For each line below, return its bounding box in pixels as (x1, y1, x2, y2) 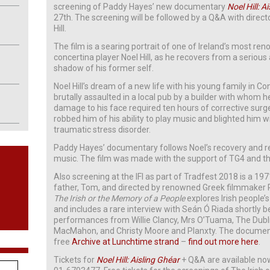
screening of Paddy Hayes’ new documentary (54, 2, 228, 12)
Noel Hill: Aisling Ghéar (96, 255, 180, 265)
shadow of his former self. (54, 63, 154, 74)
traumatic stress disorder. (54, 125, 151, 135)
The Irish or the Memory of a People (54, 193, 186, 204)
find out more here (188, 237, 259, 247)
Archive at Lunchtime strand (72, 237, 180, 247)
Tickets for (54, 255, 97, 265)
